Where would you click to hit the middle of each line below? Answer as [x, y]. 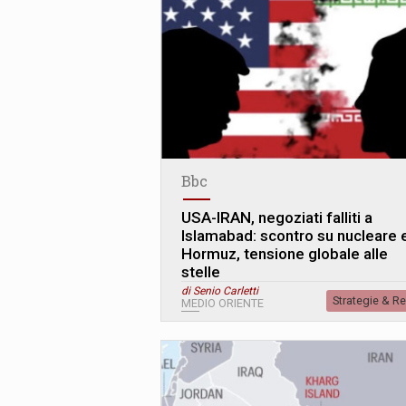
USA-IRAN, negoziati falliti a [277, 218]
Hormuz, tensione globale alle [285, 254]
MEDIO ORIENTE [222, 304]
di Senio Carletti [220, 291]
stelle [201, 272]
